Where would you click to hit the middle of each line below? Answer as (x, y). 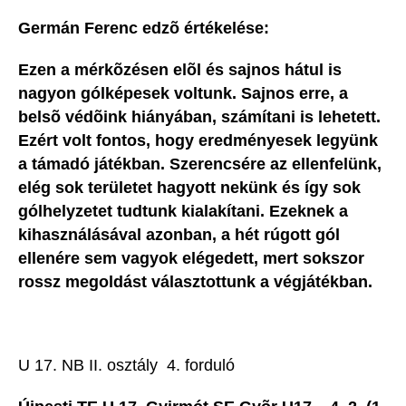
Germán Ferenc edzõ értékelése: (146, 29)
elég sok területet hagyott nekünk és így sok (189, 188)
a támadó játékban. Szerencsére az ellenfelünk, (200, 164)
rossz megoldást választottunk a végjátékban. (200, 282)
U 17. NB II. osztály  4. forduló (126, 366)
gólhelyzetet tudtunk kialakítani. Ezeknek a (183, 212)
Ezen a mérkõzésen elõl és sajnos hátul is (180, 70)
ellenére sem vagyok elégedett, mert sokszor (191, 259)
